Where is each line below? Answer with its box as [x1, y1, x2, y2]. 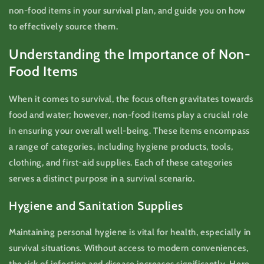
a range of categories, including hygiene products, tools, [9, 141, 233, 153]
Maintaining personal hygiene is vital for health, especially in [9, 226, 251, 237]
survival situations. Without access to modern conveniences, [9, 242, 249, 253]
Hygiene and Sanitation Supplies [9, 199, 183, 213]
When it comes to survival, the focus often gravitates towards [9, 94, 253, 105]
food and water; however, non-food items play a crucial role [9, 110, 249, 121]
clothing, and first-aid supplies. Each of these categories [9, 157, 233, 169]
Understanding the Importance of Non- [9, 46, 251, 63]
